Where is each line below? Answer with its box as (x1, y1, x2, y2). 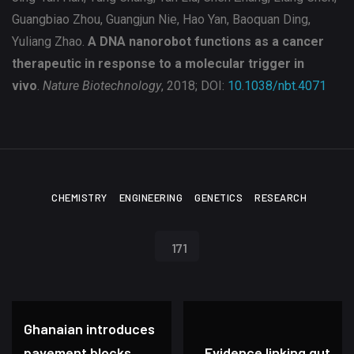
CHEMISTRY (51, 191, 107, 204)
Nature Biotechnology (43, 78, 161, 93)
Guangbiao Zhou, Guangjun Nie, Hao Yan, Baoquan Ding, (12, 12, 311, 27)
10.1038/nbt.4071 (228, 78, 326, 93)
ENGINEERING (119, 191, 183, 204)
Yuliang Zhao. (12, 34, 88, 49)
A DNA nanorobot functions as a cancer (88, 34, 324, 49)
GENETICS (194, 191, 243, 204)
